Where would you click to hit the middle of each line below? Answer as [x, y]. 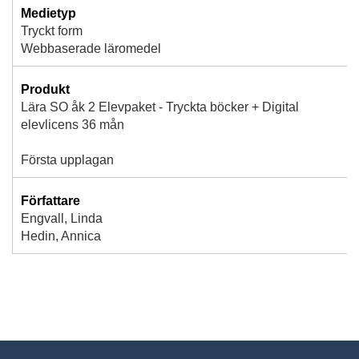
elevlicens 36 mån [73, 125]
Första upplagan [67, 160]
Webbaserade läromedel [91, 49]
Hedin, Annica [61, 236]
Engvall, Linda [62, 219]
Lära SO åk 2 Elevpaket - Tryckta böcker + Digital [160, 107]
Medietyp [48, 14]
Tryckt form [52, 31]
